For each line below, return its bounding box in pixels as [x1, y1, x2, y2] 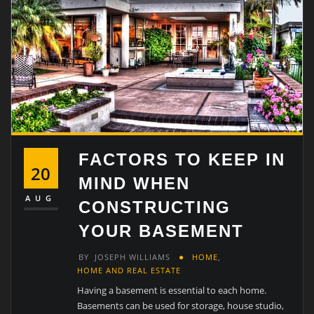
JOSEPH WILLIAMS [95, 252, 171, 263]
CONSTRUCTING [78, 197, 231, 217]
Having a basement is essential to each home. [77, 284, 267, 297]
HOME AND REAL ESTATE [77, 265, 182, 276]
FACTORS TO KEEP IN [78, 149, 286, 169]
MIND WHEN [78, 173, 191, 193]
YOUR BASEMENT [78, 221, 245, 240]
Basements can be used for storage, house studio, [77, 299, 285, 313]
